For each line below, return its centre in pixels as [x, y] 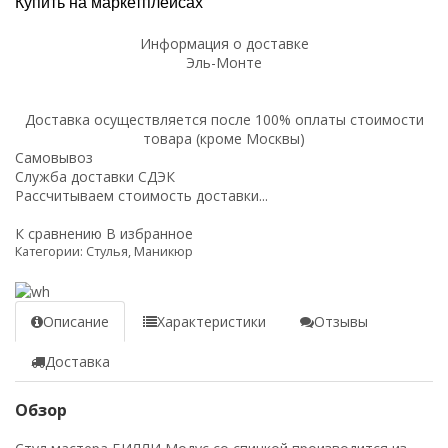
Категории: [50, 252]
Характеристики [211, 321]
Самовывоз [54, 158]
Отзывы [341, 321]
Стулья [107, 252]
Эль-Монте [224, 63]
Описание [76, 321]
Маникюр [163, 252]
